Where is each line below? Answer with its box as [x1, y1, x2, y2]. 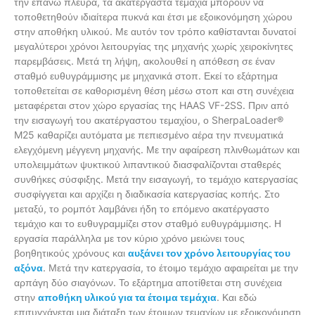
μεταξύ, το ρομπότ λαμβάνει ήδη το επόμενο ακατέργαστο [14, 202, 269, 214]
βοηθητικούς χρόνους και [14, 246, 128, 259]
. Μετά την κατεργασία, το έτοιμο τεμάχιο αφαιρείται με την [43, 261, 298, 274]
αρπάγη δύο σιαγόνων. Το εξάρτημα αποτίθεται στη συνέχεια [14, 276, 282, 288]
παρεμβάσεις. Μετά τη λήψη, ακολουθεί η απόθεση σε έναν [14, 54, 275, 67]
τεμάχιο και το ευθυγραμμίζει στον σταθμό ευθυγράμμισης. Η [14, 217, 281, 229]
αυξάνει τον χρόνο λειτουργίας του [128, 246, 290, 259]
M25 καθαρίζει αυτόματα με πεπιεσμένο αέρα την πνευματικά [14, 128, 283, 141]
